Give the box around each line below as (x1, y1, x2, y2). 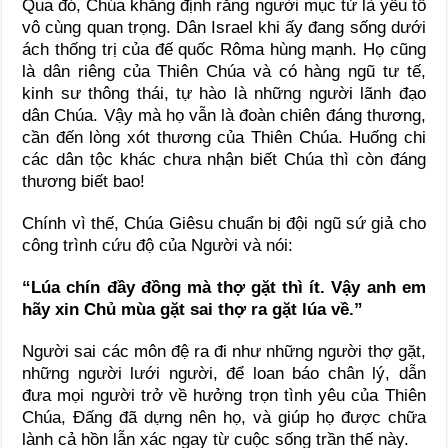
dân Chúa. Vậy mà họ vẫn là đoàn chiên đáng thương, (22, 106, 426, 126)
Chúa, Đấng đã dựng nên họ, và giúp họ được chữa (22, 408, 426, 428)
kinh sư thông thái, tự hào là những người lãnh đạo (22, 84, 426, 104)
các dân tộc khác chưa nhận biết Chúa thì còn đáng (22, 150, 426, 170)
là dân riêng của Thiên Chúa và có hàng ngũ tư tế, (22, 62, 426, 82)
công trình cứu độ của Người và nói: (22, 236, 294, 256)
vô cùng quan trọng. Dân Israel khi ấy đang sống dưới (22, 18, 426, 38)
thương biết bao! (22, 172, 146, 192)
